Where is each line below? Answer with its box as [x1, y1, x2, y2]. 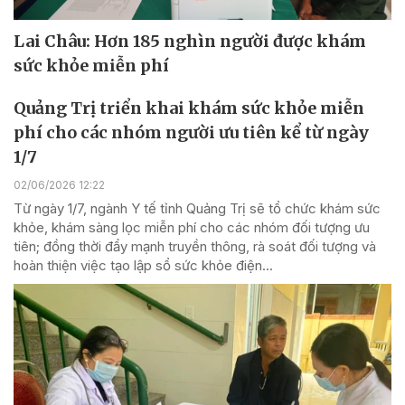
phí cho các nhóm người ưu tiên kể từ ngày [14, 121, 369, 143]
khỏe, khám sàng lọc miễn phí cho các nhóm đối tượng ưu [14, 218, 370, 236]
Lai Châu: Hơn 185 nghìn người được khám [14, 30, 366, 52]
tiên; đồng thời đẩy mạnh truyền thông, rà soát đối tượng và [14, 237, 376, 255]
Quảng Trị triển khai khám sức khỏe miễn [14, 97, 364, 118]
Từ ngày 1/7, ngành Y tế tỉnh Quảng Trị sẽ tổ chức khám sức [14, 199, 381, 217]
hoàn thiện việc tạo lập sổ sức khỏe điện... [14, 256, 273, 274]
